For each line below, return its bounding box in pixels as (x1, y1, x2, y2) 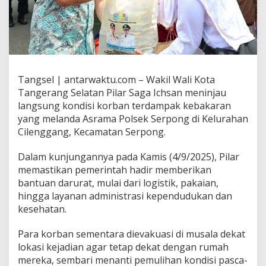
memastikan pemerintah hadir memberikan (18, 163, 211, 176)
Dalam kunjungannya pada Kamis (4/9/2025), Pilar (18, 150, 239, 163)
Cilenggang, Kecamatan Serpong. (18, 125, 166, 138)
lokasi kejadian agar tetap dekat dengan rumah (18, 240, 229, 254)
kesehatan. (18, 202, 66, 216)
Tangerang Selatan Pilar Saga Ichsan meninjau (18, 85, 226, 99)
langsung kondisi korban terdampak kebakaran (18, 99, 231, 112)
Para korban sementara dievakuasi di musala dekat (18, 227, 245, 240)
